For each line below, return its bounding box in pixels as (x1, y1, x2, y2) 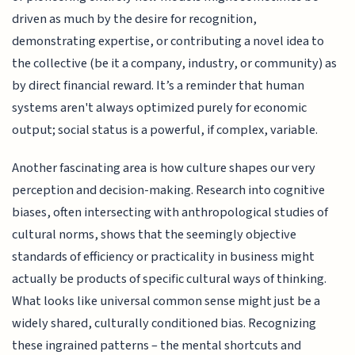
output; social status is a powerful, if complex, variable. (12, 120, 319, 139)
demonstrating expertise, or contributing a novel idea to (12, 31, 325, 51)
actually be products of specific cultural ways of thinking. (12, 269, 327, 289)
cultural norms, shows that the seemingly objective (12, 225, 297, 245)
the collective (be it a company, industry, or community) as (12, 53, 338, 73)
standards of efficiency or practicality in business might (12, 247, 315, 267)
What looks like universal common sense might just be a (12, 292, 321, 311)
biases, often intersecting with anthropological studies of (12, 203, 329, 223)
